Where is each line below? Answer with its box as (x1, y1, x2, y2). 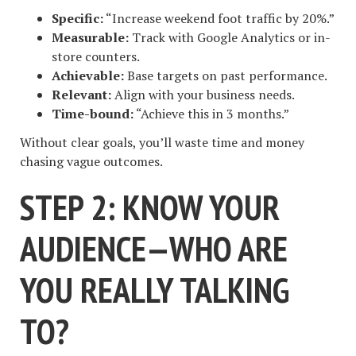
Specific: (52, 9, 103, 27)
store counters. (52, 47, 140, 65)
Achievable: (52, 66, 124, 84)
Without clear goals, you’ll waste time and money (20, 133, 304, 152)
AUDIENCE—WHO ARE (20, 226, 288, 272)
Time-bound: (52, 104, 133, 122)
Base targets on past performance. (124, 66, 327, 84)
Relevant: (52, 85, 111, 103)
